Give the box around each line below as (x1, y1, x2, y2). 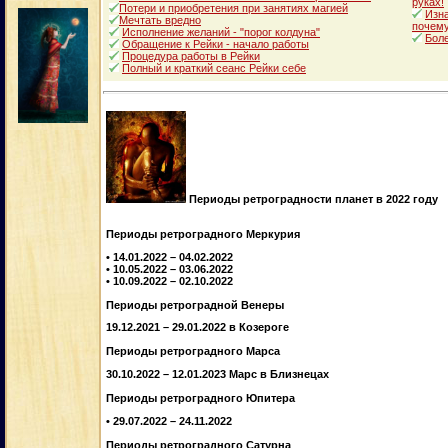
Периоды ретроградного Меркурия (106, 228, 300, 241)
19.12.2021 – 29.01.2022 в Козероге (106, 321, 289, 334)
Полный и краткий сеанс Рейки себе (122, 62, 306, 75)
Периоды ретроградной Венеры (106, 298, 284, 311)
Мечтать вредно (119, 14, 201, 27)
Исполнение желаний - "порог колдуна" (122, 26, 320, 39)
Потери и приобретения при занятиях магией (119, 2, 348, 15)
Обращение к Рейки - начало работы (122, 38, 309, 51)
